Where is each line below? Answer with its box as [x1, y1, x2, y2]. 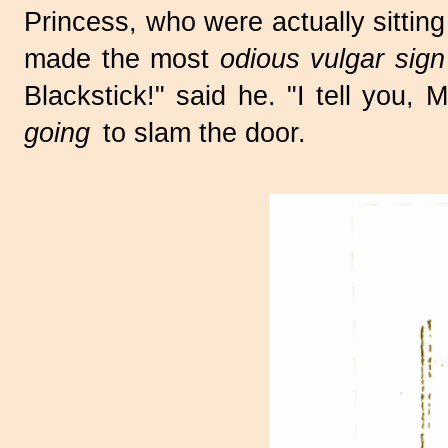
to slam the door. [90, 117, 306, 148]
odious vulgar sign [219, 43, 446, 74]
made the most [24, 43, 220, 74]
